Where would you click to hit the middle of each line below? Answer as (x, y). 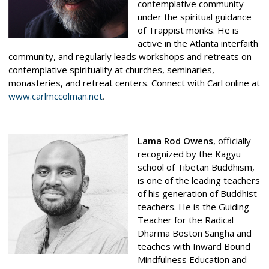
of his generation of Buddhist (197, 193)
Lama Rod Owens (175, 140)
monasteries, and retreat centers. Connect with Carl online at (134, 83)
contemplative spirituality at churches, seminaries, (111, 69)
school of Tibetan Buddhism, (196, 167)
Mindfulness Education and (192, 259)
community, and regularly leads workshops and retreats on (130, 56)
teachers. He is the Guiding (193, 206)
